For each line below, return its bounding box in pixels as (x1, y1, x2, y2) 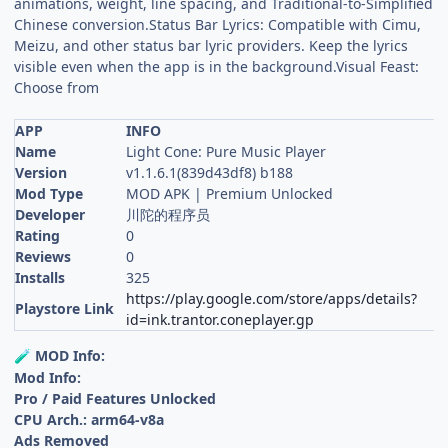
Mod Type (15, 183, 84, 203)
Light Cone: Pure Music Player (126, 141, 327, 161)
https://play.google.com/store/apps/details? (126, 288, 418, 308)
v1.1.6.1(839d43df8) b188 (126, 162, 294, 182)
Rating (15, 225, 61, 245)
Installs (15, 267, 66, 287)
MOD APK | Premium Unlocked (126, 183, 334, 203)
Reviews (15, 246, 72, 266)
